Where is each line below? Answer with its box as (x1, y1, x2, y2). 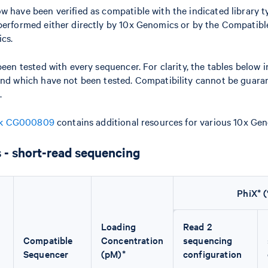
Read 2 (183, 220, 212, 233)
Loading (101, 220, 136, 233)
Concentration (101, 233, 163, 246)
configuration (183, 247, 242, 260)
